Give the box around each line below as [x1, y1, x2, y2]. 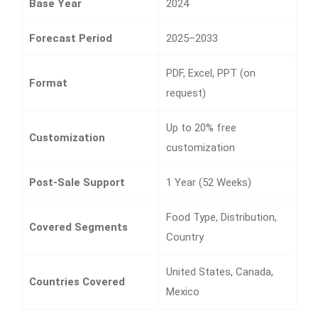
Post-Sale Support [29, 175, 125, 189]
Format [29, 76, 67, 89]
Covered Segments [29, 220, 128, 234]
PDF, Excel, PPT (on [166, 66, 256, 79]
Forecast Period [29, 31, 112, 45]
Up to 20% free [166, 121, 236, 134]
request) [166, 86, 206, 99]
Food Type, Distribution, [166, 210, 277, 224]
